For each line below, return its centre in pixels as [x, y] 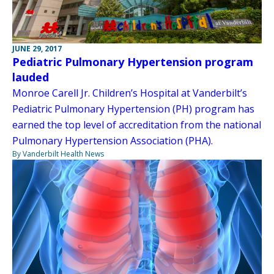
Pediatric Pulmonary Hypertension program [133, 62]
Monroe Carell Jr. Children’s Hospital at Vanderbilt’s [130, 93]
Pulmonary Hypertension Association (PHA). [113, 141]
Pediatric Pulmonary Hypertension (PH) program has [133, 109]
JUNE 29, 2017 [37, 49]
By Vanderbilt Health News [58, 154]
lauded [31, 77]
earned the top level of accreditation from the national [137, 125]
